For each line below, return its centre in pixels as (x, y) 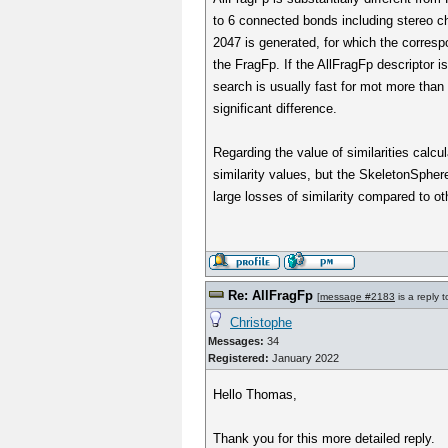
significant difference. (275, 108)
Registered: (238, 358)
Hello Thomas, (255, 394)
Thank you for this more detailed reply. (324, 438)
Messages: (236, 341)
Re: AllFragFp (270, 295)
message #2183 (357, 296)
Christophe (261, 322)
